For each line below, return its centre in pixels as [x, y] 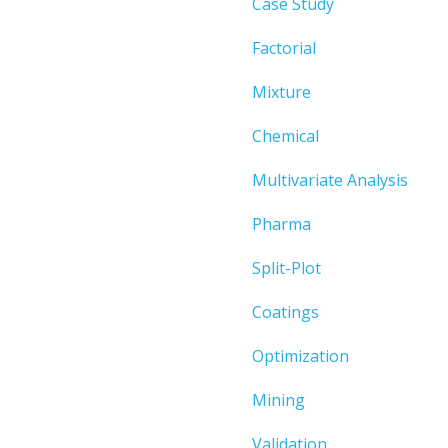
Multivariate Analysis [330, 179]
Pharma [281, 223]
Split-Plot [286, 267]
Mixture [281, 91]
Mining [278, 399]
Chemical [285, 135]
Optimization [300, 355]
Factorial [284, 47]
